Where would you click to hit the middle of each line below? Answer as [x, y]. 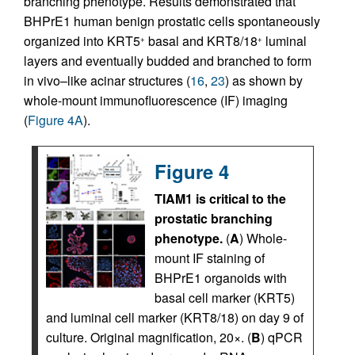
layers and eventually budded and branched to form [168, 60]
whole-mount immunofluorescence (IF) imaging [156, 100]
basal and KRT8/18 [201, 40]
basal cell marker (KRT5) [225, 297]
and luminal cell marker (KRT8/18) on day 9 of [175, 317]
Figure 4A [55, 120]
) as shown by [264, 80]
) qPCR [282, 337]
